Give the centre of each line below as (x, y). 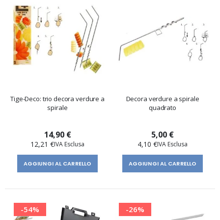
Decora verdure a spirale (163, 98)
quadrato (163, 107)
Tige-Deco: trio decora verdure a (57, 98)
